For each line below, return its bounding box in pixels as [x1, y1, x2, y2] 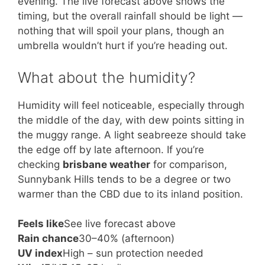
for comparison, [150, 158, 227, 170]
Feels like [18, 218, 64, 230]
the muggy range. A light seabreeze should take [18, 128, 246, 141]
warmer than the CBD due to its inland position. [18, 188, 243, 200]
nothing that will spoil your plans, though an [18, 25, 224, 37]
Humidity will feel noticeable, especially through [18, 99, 244, 111]
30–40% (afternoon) [79, 232, 174, 244]
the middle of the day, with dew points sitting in [18, 114, 244, 126]
